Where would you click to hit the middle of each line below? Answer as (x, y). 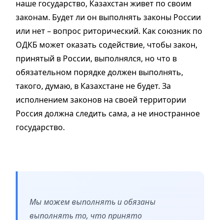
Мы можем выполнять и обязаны (93, 202)
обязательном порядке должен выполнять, (99, 72)
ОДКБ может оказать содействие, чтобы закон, (107, 45)
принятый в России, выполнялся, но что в (96, 59)
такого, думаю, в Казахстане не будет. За (93, 86)
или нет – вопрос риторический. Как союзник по (109, 31)
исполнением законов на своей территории (101, 100)
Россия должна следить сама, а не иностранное (108, 114)
